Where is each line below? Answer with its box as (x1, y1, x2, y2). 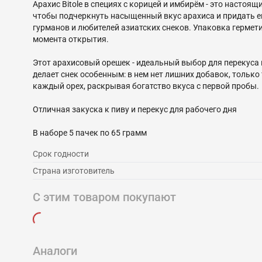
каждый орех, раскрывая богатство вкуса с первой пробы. (33, 81, 259, 91)
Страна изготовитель (33, 166, 115, 175)
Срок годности (33, 149, 89, 158)
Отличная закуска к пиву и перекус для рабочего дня (33, 105, 237, 114)
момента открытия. (33, 35, 109, 44)
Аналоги (33, 244, 77, 258)
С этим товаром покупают (33, 190, 176, 204)
